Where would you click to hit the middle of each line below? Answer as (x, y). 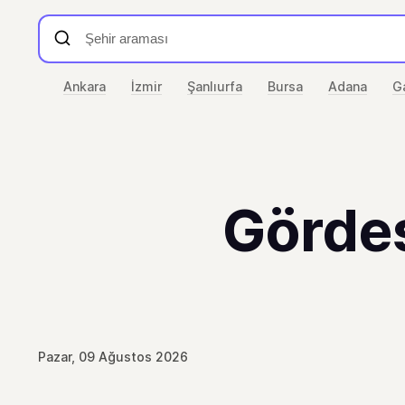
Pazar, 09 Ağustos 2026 (113, 357)
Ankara (85, 86)
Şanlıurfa (215, 86)
